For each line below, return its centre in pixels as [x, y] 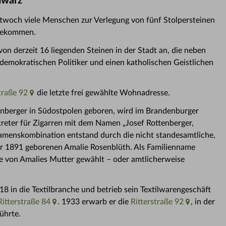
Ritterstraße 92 [157, 202]
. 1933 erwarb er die [94, 202]
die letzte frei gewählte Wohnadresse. [102, 93]
